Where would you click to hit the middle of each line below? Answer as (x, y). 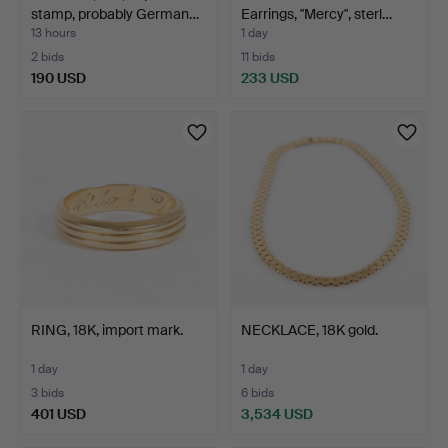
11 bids (258, 56)
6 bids (257, 392)
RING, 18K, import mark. (107, 329)
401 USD (58, 413)
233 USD (270, 77)
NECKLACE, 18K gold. (309, 329)
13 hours (53, 32)
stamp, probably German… (115, 13)
